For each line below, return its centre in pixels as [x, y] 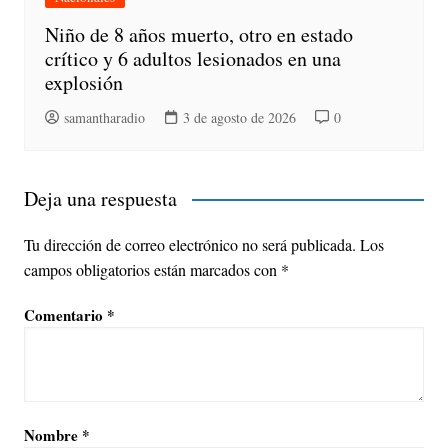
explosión [83, 82]
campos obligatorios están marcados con [152, 269]
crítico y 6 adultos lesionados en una [192, 58]
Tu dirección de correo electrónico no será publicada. [189, 244]
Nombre [52, 434]
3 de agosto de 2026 [239, 117]
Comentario [65, 314]
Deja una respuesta [100, 198]
